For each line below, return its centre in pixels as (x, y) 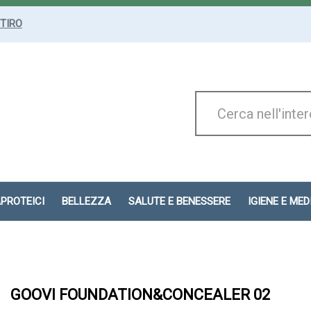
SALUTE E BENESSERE (179, 201)
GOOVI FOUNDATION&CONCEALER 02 (140, 295)
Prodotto (200, 111)
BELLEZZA (86, 201)
